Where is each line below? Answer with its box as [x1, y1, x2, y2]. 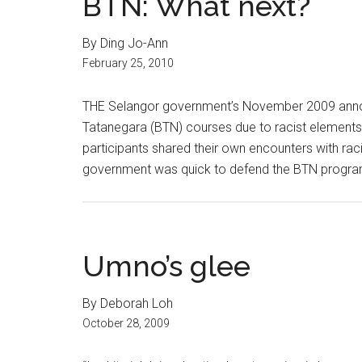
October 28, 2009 [82, 317, 170, 330]
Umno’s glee [82, 249, 250, 283]
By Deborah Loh [82, 296, 173, 311]
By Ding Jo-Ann [82, 36, 168, 51]
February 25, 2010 [82, 57, 174, 69]
